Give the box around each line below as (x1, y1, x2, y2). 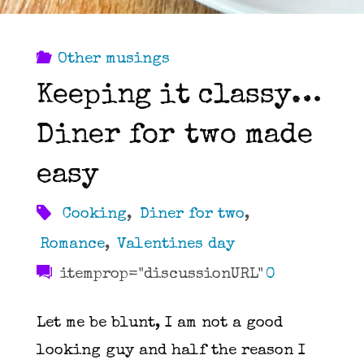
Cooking (63, 206, 128, 223)
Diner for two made (36, 122, 313, 152)
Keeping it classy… (36, 82, 322, 112)
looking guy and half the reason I (36, 343, 305, 359)
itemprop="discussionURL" (54, 266, 263, 283)
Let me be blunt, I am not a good (36, 315, 283, 331)
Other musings (58, 51, 171, 67)
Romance (39, 236, 105, 253)
